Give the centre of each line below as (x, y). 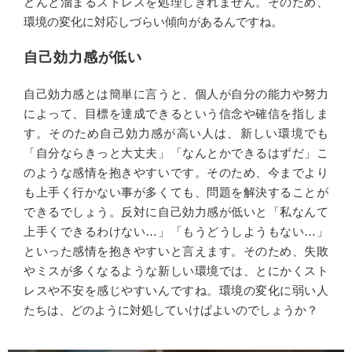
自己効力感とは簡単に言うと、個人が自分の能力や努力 (176, 94)
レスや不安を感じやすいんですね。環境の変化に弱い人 (176, 290)
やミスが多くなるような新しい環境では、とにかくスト (176, 271)
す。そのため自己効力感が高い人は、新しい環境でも (176, 133)
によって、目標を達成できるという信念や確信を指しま (176, 114)
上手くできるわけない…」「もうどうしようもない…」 (176, 231)
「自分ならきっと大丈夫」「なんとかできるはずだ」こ (176, 153)
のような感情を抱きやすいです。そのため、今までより (176, 172)
